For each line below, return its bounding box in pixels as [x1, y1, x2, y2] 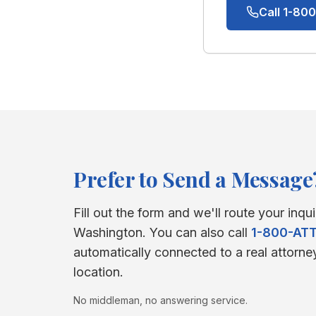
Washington [73, 225, 142, 240]
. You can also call [142, 225, 248, 240]
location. [73, 265, 123, 279]
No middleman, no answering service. [73, 294, 248, 306]
